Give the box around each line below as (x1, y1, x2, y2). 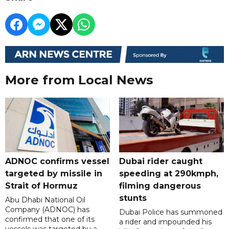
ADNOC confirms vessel (5, 156, 109, 167)
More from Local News (5, 73, 153, 88)
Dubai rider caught (119, 156, 202, 167)
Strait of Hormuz (5, 181, 78, 191)
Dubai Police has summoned (119, 208, 222, 217)
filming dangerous (119, 181, 201, 191)
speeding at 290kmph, (119, 169, 218, 179)
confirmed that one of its (5, 215, 95, 224)
